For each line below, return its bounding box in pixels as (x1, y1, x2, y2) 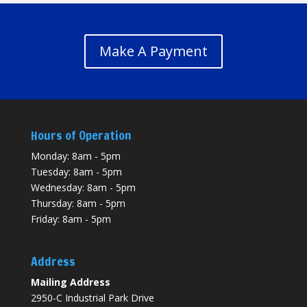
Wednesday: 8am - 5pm (30, 180, 136, 194)
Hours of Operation (30, 125, 132, 144)
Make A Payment (99, 41, 208, 60)
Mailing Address (30, 275, 110, 289)
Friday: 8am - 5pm (30, 212, 111, 225)
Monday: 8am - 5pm (30, 149, 121, 162)
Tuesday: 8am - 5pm (30, 164, 122, 178)
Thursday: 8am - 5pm (30, 196, 125, 210)
